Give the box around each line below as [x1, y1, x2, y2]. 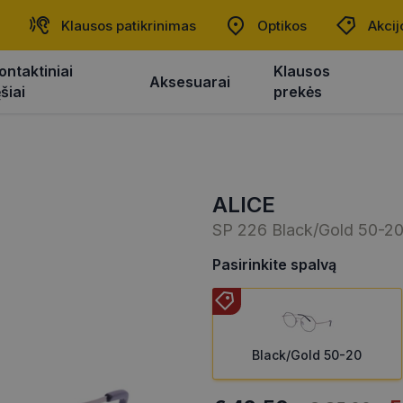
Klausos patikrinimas [61, 16, 196, 34]
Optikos [257, 16, 307, 34]
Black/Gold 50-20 [252, 346, 363, 363]
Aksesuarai [149, 72, 231, 91]
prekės [273, 83, 323, 101]
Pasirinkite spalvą [212, 255, 336, 273]
